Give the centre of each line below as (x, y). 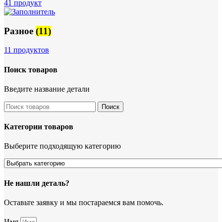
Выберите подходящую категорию (62, 146)
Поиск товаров (31, 69)
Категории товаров (39, 127)
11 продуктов (27, 50)
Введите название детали (47, 89)
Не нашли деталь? (37, 183)
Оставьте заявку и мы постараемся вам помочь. (84, 202)
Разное (20, 31)
